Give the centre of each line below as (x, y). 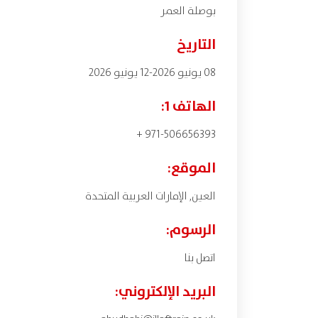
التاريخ (196, 45)
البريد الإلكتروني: (165, 292)
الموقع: (191, 169)
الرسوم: (191, 230)
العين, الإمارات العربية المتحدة (150, 197)
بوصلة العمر (188, 11)
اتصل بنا (200, 258)
